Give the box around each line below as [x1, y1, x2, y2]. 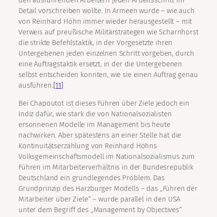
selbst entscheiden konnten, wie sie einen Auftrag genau [18, 70, 198, 79]
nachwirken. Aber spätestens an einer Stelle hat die [18, 131, 182, 140]
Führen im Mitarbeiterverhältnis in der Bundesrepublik [18, 163, 194, 172]
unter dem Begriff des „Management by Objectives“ [18, 205, 182, 215]
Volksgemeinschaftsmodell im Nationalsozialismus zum [18, 152, 195, 161]
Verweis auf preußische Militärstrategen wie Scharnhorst [18, 28, 199, 37]
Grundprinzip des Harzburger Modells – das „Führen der [18, 184, 198, 193]
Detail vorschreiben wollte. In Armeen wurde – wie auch [18, 6, 195, 15]
